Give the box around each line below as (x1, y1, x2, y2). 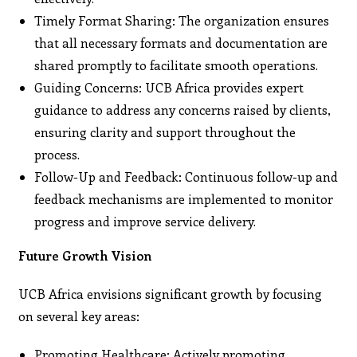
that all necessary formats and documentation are (34, 33, 328, 51)
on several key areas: (18, 307, 140, 324)
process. (34, 145, 80, 163)
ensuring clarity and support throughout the (34, 123, 296, 140)
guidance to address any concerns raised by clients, (34, 100, 331, 118)
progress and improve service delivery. (34, 212, 257, 229)
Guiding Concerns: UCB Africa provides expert (34, 78, 304, 96)
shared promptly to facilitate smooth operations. (34, 56, 319, 73)
